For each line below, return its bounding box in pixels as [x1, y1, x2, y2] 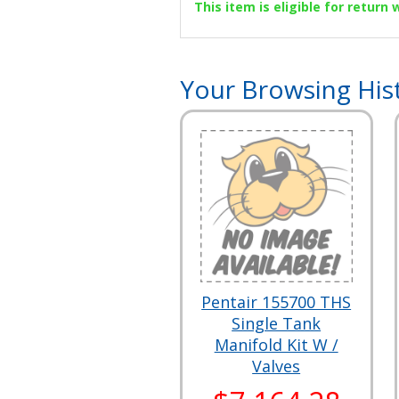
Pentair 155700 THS [201, 290, 352, 313]
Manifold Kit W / [214, 333, 338, 355]
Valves [252, 354, 301, 377]
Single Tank [232, 312, 322, 334]
